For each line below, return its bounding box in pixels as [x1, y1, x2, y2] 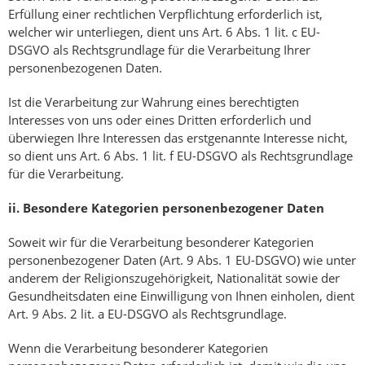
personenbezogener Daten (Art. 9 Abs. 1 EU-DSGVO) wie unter [8, 252, 356, 269]
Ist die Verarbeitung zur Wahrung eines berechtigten [8, 94, 299, 111]
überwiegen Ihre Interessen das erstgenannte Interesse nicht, [8, 130, 348, 147]
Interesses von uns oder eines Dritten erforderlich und [8, 112, 311, 129]
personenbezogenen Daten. [8, 59, 162, 77]
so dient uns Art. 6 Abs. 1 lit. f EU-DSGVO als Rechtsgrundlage [8, 147, 353, 165]
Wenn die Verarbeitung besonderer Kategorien [8, 340, 268, 357]
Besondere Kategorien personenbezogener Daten [23, 200, 324, 217]
